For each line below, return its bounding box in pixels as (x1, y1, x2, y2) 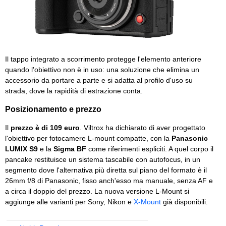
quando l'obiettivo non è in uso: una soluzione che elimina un (5, 66, 199, 74)
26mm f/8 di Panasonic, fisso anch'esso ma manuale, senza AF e (5, 177, 213, 185)
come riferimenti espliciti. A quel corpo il (86, 145, 213, 153)
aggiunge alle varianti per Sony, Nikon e (5, 198, 134, 206)
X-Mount (134, 198, 161, 206)
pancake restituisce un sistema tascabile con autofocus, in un (5, 155, 200, 164)
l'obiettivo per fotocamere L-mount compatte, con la (5, 134, 172, 143)
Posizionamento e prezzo (5, 105, 101, 114)
